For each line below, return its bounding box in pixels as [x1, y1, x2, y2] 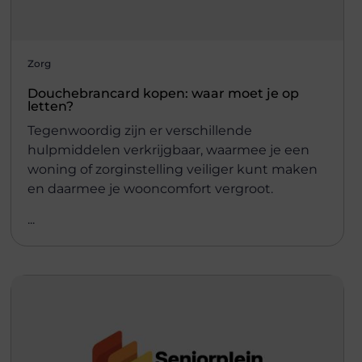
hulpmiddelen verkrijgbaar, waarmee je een [27, 141, 309, 158]
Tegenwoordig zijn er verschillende [27, 122, 252, 138]
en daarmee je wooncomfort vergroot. [27, 180, 273, 196]
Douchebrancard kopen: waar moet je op [27, 85, 299, 101]
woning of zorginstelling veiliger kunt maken [27, 161, 318, 177]
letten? [27, 98, 74, 114]
